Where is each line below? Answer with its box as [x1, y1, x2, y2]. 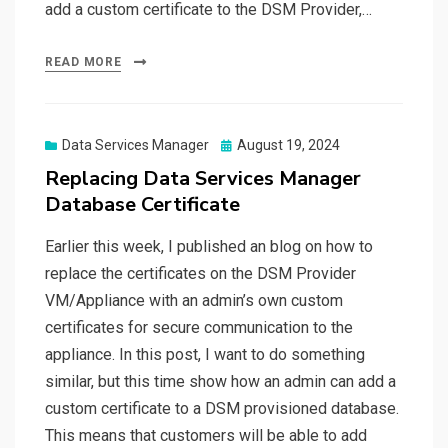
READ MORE [45, 55, 122, 70]
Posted [220, 136, 265, 153]
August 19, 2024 [237, 137, 340, 154]
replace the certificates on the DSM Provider [45, 264, 356, 284]
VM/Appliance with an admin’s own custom [45, 291, 343, 311]
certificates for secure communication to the [45, 318, 353, 338]
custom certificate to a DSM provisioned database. [45, 399, 399, 419]
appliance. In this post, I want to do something [45, 345, 365, 365]
